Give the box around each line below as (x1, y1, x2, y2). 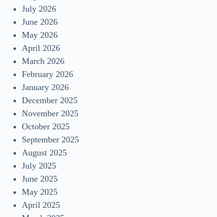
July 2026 (22, 3, 56, 14)
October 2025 (22, 121, 70, 131)
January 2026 (22, 82, 69, 92)
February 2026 (22, 69, 73, 79)
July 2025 (22, 160, 56, 170)
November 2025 (22, 108, 78, 118)
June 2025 (22, 173, 58, 184)
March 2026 (22, 56, 64, 66)
